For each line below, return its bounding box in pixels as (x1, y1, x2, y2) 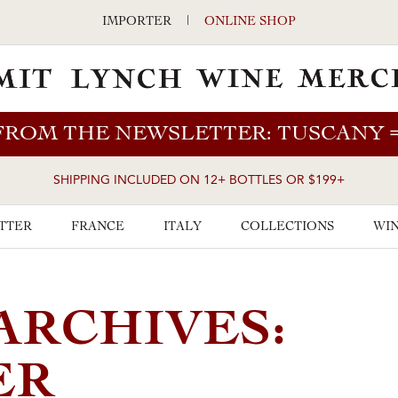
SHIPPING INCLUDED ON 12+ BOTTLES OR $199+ (53, 175, 345, 187)
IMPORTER (102, 16, 171, 28)
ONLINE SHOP (204, 16, 296, 28)
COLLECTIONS (241, 221, 334, 234)
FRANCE (71, 221, 124, 234)
